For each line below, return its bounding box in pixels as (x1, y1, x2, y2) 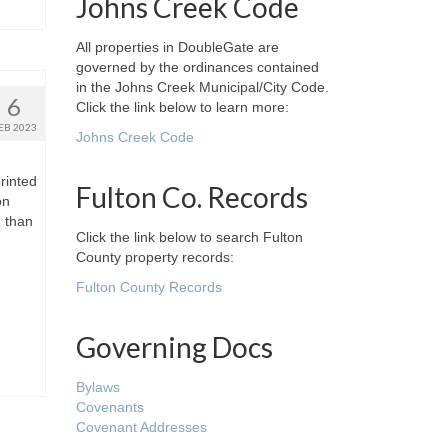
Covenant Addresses (76, 419, 207, 435)
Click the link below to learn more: (76, 99, 289, 115)
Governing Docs (76, 330, 273, 364)
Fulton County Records (76, 279, 222, 295)
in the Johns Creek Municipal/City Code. (76, 79, 329, 95)
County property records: (76, 249, 234, 265)
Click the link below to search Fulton (76, 229, 303, 245)
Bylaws (76, 379, 120, 395)
